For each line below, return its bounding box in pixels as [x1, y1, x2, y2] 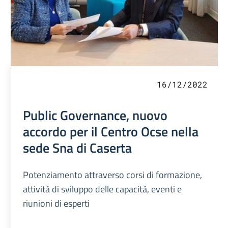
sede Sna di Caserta [23, 137, 132, 158]
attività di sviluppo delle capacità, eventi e [23, 182, 182, 196]
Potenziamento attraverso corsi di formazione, [23, 168, 203, 182]
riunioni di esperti [23, 196, 90, 211]
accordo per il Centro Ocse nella [23, 121, 199, 142]
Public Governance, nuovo [23, 105, 168, 126]
